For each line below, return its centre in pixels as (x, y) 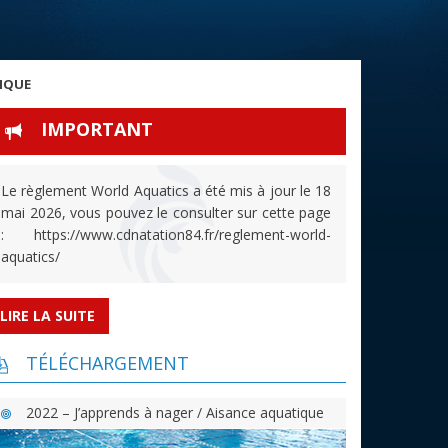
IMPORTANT (97, 129)
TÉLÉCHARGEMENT (107, 363)
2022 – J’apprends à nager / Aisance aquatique (175, 412)
